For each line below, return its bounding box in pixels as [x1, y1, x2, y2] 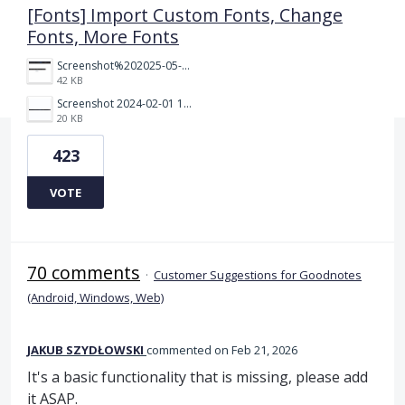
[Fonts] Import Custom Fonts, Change [27, 2, 343, 27]
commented [146, 341, 214, 358]
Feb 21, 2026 [231, 341, 297, 358]
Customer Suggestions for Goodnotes [154, 266, 362, 283]
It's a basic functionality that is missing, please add [27, 366, 368, 387]
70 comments [27, 259, 140, 285]
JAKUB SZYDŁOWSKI [27, 341, 144, 358]
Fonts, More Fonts [27, 24, 179, 49]
